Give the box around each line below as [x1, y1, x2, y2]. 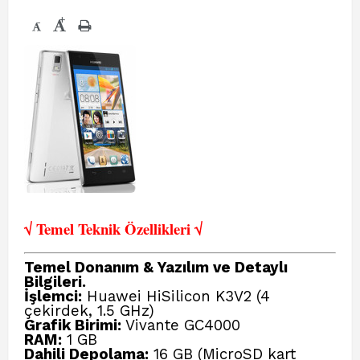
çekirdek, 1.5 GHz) [24, 302, 154, 320]
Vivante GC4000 [121, 317, 240, 334]
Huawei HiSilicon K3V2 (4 [82, 288, 270, 305]
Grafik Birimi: [24, 317, 121, 334]
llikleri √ [149, 218, 202, 239]
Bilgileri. [24, 273, 86, 291]
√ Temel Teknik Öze [24, 218, 149, 239]
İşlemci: [24, 288, 82, 305]
